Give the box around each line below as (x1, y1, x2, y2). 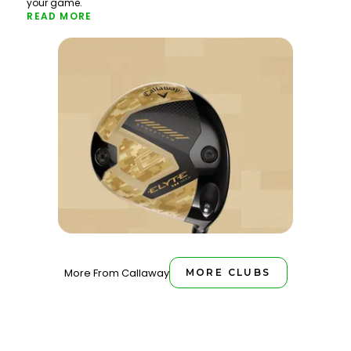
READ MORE (27, 9, 92, 23)
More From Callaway (63, 265, 169, 280)
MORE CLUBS (185, 266, 271, 278)
